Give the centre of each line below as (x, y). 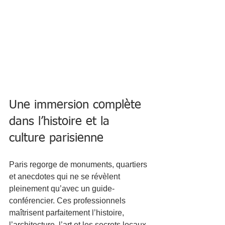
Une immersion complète (77, 105)
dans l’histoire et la (61, 121)
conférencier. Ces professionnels (68, 200)
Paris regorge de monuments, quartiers (79, 164)
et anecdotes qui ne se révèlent (66, 176)
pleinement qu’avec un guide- (62, 188)
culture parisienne (56, 138)
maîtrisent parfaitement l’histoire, (68, 212)
